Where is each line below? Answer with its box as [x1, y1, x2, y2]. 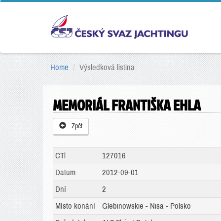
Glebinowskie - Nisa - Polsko [102, 202, 191, 210]
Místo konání [55, 202, 95, 210]
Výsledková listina [79, 63, 135, 72]
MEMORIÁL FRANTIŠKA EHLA [53, 95, 201, 115]
